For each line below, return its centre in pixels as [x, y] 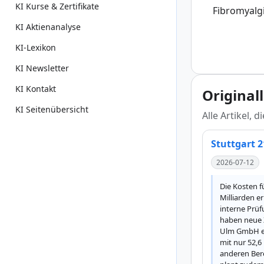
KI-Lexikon [36, 47]
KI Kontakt [36, 89]
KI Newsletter [42, 68]
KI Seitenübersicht [52, 109]
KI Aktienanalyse [48, 27]
